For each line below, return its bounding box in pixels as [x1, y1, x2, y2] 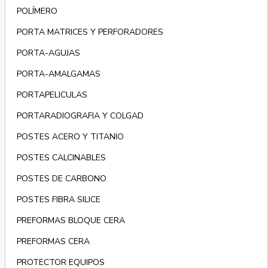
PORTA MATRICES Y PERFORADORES [16, 26, 163, 38]
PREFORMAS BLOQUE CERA [16, 215, 125, 227]
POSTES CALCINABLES [16, 152, 106, 164]
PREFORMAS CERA [16, 236, 90, 248]
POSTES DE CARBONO [16, 173, 106, 185]
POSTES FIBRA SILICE [16, 194, 100, 206]
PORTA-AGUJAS [16, 47, 80, 59]
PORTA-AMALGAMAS [16, 68, 100, 80]
